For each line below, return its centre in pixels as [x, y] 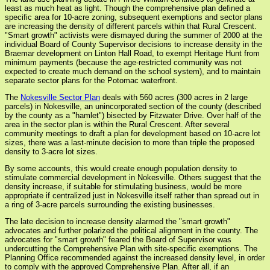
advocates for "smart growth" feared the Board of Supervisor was [118, 240]
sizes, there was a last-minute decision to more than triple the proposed [130, 143]
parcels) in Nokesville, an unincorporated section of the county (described [133, 107]
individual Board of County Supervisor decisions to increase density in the [133, 45]
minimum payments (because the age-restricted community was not [123, 63]
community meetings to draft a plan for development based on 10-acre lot [133, 134]
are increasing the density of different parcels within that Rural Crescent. [131, 27]
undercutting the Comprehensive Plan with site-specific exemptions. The [131, 249]
